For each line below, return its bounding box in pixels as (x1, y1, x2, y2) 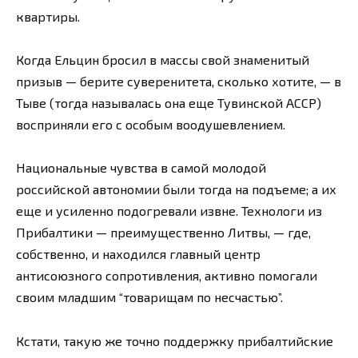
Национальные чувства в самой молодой (16, 160, 266, 176)
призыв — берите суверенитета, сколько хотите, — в (16, 74, 341, 89)
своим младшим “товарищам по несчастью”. (16, 289, 283, 305)
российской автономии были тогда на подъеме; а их (16, 181, 336, 197)
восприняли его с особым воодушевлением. (16, 117, 285, 133)
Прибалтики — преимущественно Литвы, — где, (16, 225, 311, 241)
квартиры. (16, 9, 80, 25)
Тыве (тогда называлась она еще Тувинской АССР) (16, 95, 321, 111)
